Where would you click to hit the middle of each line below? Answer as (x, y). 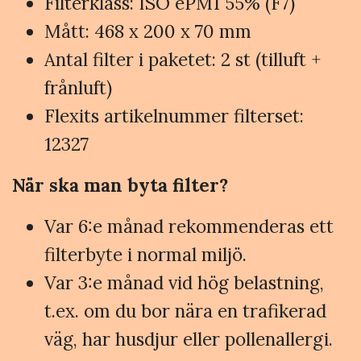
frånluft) (78, 87)
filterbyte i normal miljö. (145, 254)
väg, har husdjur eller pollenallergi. (189, 338)
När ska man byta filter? (120, 185)
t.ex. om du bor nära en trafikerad (185, 310)
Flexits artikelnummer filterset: (174, 115)
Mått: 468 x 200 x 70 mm (148, 31)
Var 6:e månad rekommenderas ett (189, 226)
